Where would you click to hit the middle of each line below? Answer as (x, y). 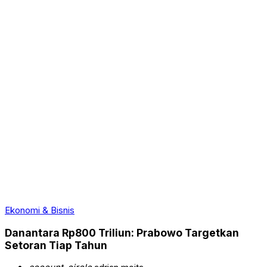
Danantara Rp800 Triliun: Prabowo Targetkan (122, 232)
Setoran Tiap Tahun (56, 245)
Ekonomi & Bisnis (40, 210)
